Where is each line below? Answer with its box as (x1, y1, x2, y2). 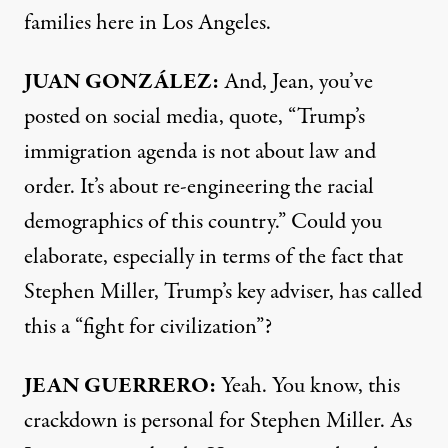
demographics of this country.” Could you (24, 205, 382, 238)
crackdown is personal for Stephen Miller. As (24, 404, 412, 437)
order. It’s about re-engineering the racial (24, 170, 374, 203)
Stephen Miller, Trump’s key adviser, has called (24, 275, 422, 308)
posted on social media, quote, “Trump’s (24, 100, 365, 133)
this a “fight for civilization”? (24, 310, 272, 343)
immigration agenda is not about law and (24, 135, 376, 168)
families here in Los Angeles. (24, 6, 271, 39)
